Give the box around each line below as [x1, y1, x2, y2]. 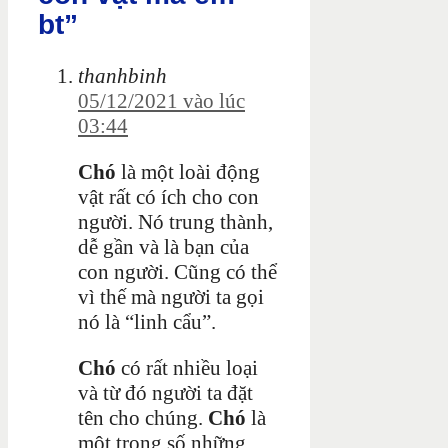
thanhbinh [78, 63, 167, 88]
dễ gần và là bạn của [78, 234, 249, 259]
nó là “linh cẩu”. [78, 309, 216, 334]
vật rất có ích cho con [78, 184, 259, 209]
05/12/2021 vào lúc [78, 88, 245, 113]
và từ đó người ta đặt [78, 380, 253, 405]
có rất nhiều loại [116, 355, 258, 380]
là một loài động [116, 159, 260, 184]
